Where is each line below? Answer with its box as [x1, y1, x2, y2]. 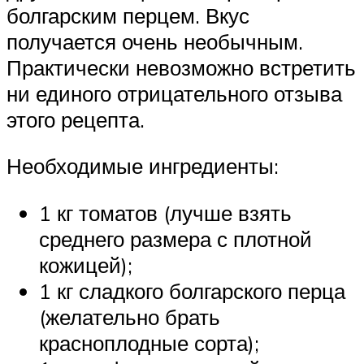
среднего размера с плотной [39, 225, 312, 252]
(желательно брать [39, 303, 220, 330]
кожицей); [39, 251, 132, 278]
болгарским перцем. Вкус [6, 2, 249, 28]
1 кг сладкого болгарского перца [39, 277, 345, 304]
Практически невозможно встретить [6, 54, 356, 80]
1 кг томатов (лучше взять [39, 199, 292, 226]
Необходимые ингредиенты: [6, 153, 279, 180]
